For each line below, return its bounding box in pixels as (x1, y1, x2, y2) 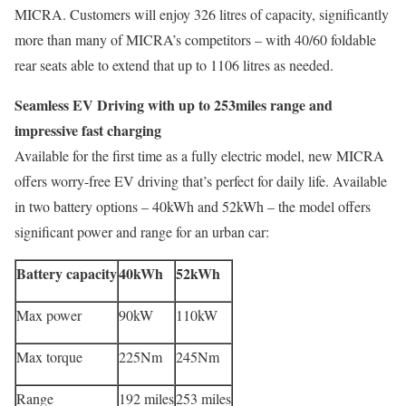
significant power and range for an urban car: (14, 222, 269, 241)
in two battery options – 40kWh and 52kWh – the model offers (14, 197, 371, 216)
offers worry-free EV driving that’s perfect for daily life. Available (14, 171, 387, 190)
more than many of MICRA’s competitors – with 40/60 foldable (14, 30, 376, 49)
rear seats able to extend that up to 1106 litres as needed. (14, 55, 333, 74)
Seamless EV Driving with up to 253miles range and (14, 94, 333, 115)
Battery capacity (16, 263, 117, 284)
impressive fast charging (14, 120, 161, 140)
